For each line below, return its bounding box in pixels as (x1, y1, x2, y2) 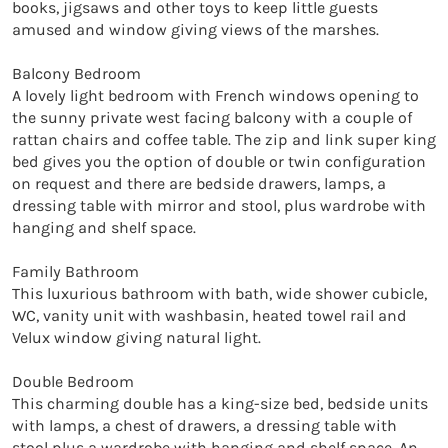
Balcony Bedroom (12, 63, 141, 83)
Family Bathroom (12, 261, 139, 281)
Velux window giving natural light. (12, 327, 261, 347)
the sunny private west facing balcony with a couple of (12, 107, 412, 127)
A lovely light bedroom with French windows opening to (12, 85, 419, 105)
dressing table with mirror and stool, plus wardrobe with (12, 195, 426, 215)
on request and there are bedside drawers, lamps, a (12, 173, 386, 193)
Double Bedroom (12, 371, 134, 391)
